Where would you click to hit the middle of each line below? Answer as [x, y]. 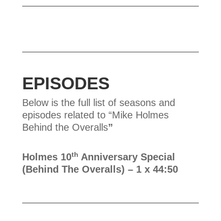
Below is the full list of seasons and [98, 103]
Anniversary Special [127, 157]
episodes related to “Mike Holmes [95, 115]
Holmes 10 [47, 157]
